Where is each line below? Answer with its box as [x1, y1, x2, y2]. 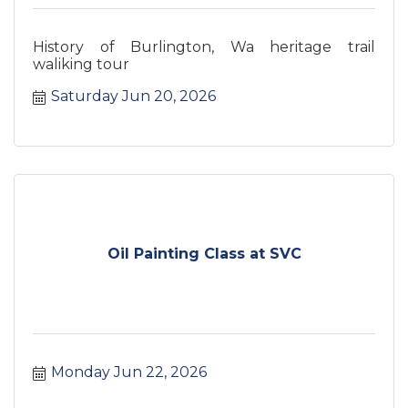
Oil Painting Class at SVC [107, 245, 301, 263]
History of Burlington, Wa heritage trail [33, 37, 375, 56]
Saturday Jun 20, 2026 [51, 87, 216, 105]
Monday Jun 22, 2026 [51, 362, 207, 381]
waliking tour [33, 55, 129, 73]
